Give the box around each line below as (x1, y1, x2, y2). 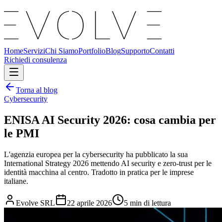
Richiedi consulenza (4, 55, 67, 64)
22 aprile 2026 (67, 198, 112, 207)
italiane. (4, 176, 28, 185)
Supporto (121, 47, 150, 55)
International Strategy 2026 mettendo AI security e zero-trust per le (4, 159, 212, 167)
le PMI (4, 126, 39, 140)
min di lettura (128, 198, 171, 207)
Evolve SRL (16, 198, 55, 207)
